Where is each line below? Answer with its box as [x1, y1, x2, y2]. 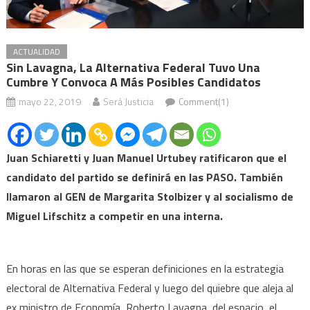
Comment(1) [178, 93, 229, 109]
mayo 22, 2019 [18, 93, 81, 109]
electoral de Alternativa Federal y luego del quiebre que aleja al [6, 279, 293, 296]
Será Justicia [102, 93, 154, 109]
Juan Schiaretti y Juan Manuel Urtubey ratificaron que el [6, 149, 286, 166]
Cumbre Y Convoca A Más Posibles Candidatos [6, 72, 261, 91]
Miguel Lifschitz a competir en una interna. [6, 207, 223, 224]
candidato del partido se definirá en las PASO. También [6, 168, 283, 185]
